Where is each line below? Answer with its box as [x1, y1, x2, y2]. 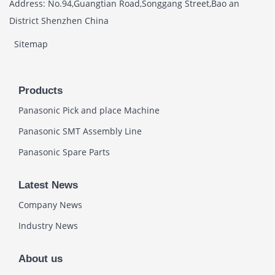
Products [18, 85, 63, 97]
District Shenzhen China [9, 15, 109, 27]
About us [18, 253, 63, 265]
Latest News [18, 179, 78, 192]
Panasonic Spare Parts [18, 146, 110, 158]
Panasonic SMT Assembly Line [18, 125, 142, 137]
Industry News [18, 220, 78, 232]
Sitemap [14, 38, 48, 50]
